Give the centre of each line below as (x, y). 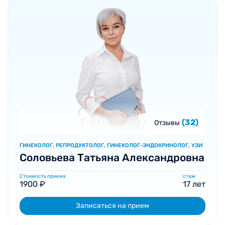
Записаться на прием (113, 206)
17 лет (194, 184)
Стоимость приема (43, 176)
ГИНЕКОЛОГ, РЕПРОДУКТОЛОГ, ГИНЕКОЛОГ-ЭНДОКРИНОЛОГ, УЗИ (111, 145)
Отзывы (167, 123)
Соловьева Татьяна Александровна (112, 157)
